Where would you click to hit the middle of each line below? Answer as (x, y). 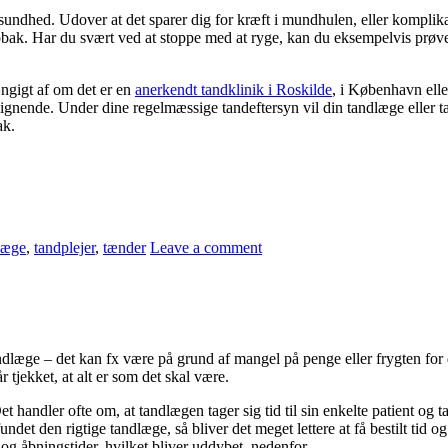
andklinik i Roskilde (268, 89)
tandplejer (64, 247)
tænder (124, 247)
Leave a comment (206, 247)
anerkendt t (170, 89)
